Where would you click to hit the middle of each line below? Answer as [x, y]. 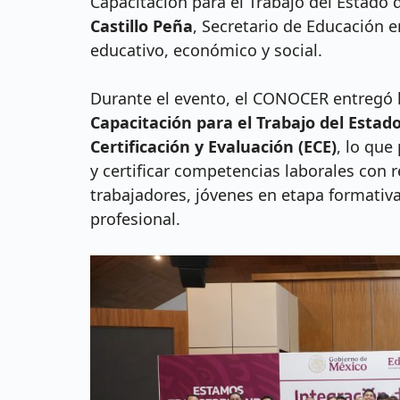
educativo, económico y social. [206, 50]
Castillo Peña [141, 26]
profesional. [135, 219]
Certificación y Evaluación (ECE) [213, 147]
